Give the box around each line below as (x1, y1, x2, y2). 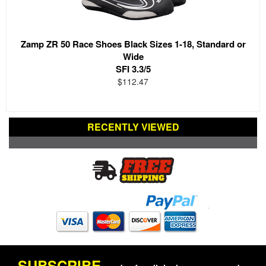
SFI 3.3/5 (115, 62, 151, 75)
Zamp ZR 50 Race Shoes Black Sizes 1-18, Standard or (20, 37, 246, 50)
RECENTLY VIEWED (87, 119, 179, 134)
